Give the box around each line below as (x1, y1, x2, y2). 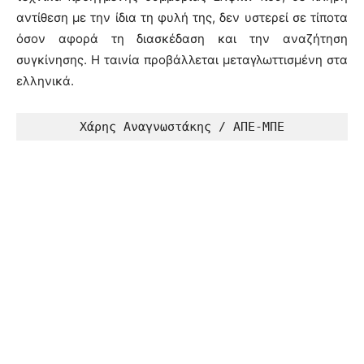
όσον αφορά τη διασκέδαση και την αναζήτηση (16, 30, 348, 46)
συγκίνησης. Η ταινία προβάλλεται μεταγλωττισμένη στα (16, 51, 348, 67)
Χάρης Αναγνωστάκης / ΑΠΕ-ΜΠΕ (80, 119, 284, 134)
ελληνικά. (16, 72, 74, 89)
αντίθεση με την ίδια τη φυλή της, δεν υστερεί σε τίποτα (16, 9, 348, 25)
